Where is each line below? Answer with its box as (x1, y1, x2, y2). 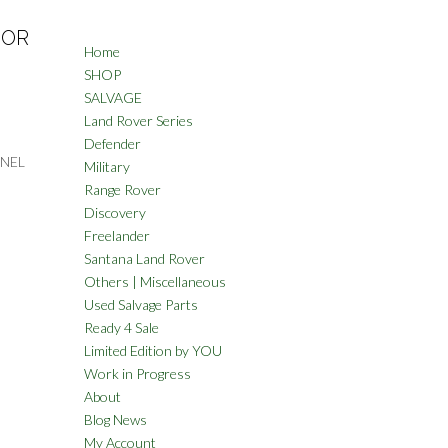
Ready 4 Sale (83, 319, 159, 336)
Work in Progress (83, 365, 191, 382)
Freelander (83, 227, 150, 244)
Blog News (83, 411, 147, 428)
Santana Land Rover (83, 250, 205, 267)
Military (83, 158, 130, 175)
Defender (83, 135, 141, 152)
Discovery (83, 204, 146, 221)
